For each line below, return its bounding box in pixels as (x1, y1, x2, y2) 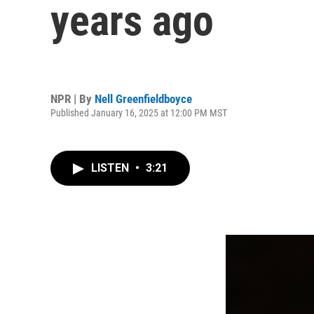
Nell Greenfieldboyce (95, 91, 192, 106)
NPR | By (50, 91, 95, 106)
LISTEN (91, 161, 132, 175)
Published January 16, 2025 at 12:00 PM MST (50, 107, 227, 118)
